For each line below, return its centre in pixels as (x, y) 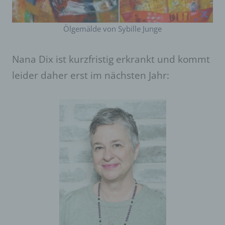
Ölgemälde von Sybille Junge (113, 29)
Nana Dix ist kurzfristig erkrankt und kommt (111, 60)
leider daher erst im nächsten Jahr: (91, 76)
